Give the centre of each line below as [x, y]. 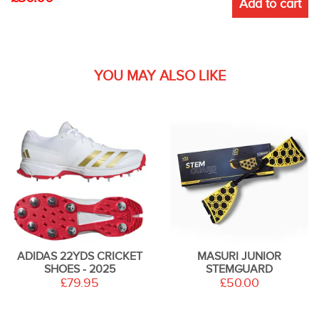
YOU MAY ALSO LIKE [159, 75]
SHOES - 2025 [80, 269]
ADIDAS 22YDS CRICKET [80, 256]
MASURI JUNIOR [239, 256]
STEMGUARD [239, 269]
